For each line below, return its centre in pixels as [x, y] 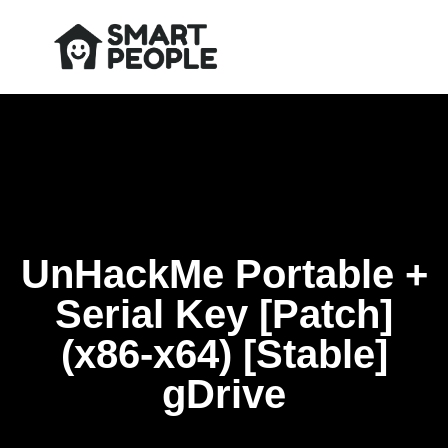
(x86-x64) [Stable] [224, 354]
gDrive [224, 394]
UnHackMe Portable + [224, 274]
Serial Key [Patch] [224, 314]
